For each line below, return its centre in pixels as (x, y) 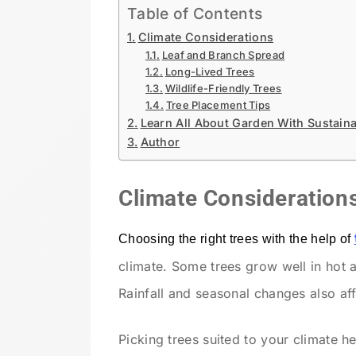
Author (160, 141)
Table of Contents (195, 13)
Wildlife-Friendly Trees (223, 88)
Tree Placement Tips (218, 104)
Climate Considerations (206, 37)
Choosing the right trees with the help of (236, 239)
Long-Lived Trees (210, 71)
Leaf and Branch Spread (223, 54)
